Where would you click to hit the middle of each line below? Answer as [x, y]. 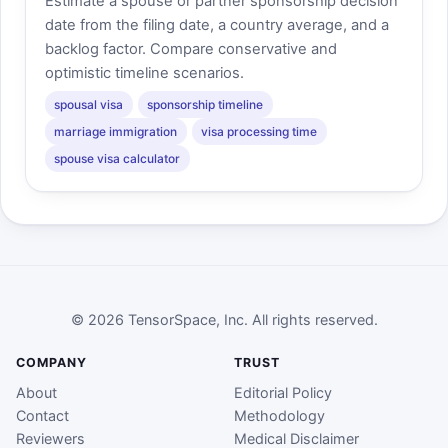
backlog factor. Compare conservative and [190, 49]
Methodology [279, 416]
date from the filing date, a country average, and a [216, 25]
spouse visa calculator [117, 158]
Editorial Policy [283, 393]
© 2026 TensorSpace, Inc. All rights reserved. [224, 320]
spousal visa [89, 104]
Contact [42, 416]
